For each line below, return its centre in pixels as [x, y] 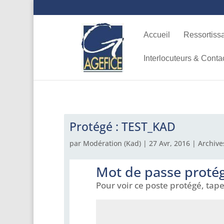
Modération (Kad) [112, 143]
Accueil [156, 35]
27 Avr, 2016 [169, 143]
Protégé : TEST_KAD [122, 126]
